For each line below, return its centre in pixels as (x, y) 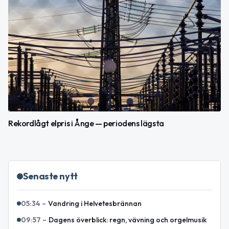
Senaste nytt (50, 176)
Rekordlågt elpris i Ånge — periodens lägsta (86, 123)
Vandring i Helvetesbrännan (95, 203)
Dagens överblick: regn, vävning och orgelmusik (128, 220)
